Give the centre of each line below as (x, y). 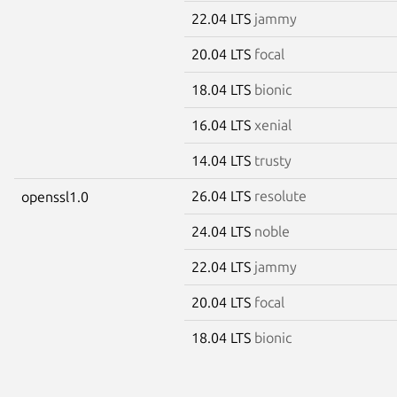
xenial (273, 125)
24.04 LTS (223, 231)
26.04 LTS (223, 195)
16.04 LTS (223, 125)
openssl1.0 (55, 196)
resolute (280, 195)
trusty (273, 160)
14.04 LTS (223, 160)
